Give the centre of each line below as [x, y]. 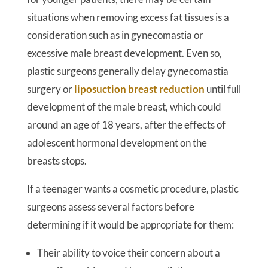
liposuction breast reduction [139, 89]
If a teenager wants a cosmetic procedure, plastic [133, 189]
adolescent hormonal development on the [117, 143]
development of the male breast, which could [124, 107]
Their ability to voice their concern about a [128, 253]
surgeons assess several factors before [110, 207]
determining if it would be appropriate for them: [130, 225]
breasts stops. [57, 161]
